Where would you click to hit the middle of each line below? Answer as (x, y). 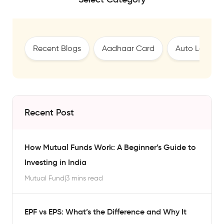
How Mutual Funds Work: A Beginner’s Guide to (110, 147)
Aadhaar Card (128, 48)
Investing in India (56, 162)
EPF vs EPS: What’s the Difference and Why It (105, 211)
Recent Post (49, 112)
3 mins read (84, 178)
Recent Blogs (57, 48)
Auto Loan (194, 48)
